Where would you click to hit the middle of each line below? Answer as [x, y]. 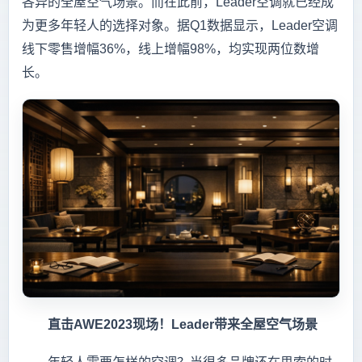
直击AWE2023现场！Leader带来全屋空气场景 [170, 324]
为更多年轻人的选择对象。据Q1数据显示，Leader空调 [180, 26]
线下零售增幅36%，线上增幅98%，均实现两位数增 [170, 49]
